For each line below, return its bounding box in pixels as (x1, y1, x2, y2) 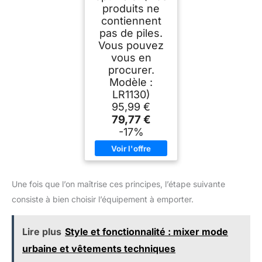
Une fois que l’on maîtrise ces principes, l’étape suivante (12, 178, 225, 189)
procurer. (108, 63, 154, 76)
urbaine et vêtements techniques (22, 242, 175, 254)
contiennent (101, 14, 161, 27)
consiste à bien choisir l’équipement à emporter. (12, 194, 194, 204)
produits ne (102, 2, 160, 15)
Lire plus (22, 225, 61, 237)
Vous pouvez (98, 39, 164, 51)
